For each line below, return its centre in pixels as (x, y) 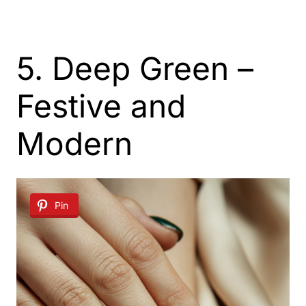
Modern (74, 143)
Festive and (101, 106)
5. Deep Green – (135, 68)
